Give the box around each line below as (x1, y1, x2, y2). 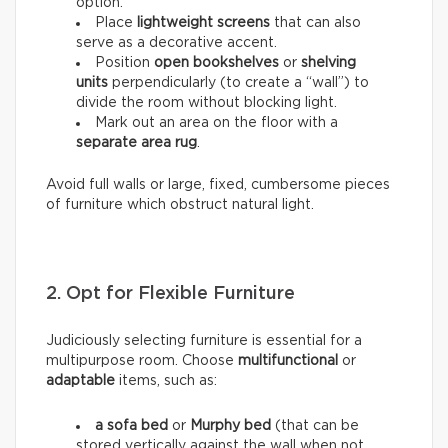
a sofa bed (95, 419, 172, 434)
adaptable (46, 374, 115, 389)
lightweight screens (133, 16, 274, 31)
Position (95, 56, 150, 71)
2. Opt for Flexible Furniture (46, 285, 295, 304)
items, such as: (115, 374, 217, 389)
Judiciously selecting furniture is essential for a (46, 334, 362, 349)
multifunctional (238, 354, 338, 369)
